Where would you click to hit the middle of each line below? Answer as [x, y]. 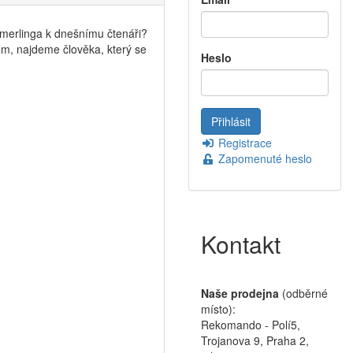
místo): [218, 309]
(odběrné [303, 294]
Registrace [243, 143]
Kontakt [241, 244]
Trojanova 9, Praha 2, [255, 341]
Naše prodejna [240, 294]
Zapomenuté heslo [263, 159]
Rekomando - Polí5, [251, 325]
